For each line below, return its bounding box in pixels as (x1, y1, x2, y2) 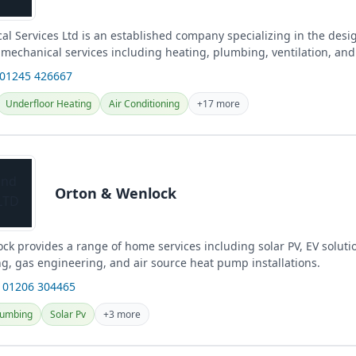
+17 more (197, 97, 240, 110)
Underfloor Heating (6, 97, 91, 110)
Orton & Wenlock (55, 183, 176, 203)
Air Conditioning (109, 97, 180, 110)
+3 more (103, 308, 141, 321)
